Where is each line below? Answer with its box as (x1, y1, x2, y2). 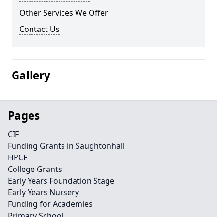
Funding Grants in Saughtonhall (8, 140, 124, 151)
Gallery (12, 68, 50, 83)
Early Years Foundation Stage (8, 175, 114, 186)
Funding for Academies (8, 199, 93, 209)
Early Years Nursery (8, 187, 79, 198)
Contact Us (19, 24, 60, 34)
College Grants (8, 164, 62, 174)
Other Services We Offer (19, 7, 108, 18)
